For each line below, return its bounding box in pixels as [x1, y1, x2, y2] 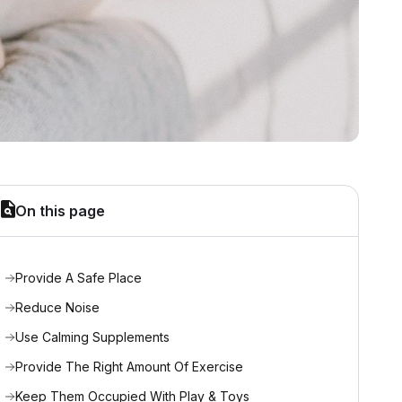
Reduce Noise [15, 300, 100, 315]
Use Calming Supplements [15, 329, 170, 345]
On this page [15, 202, 105, 220]
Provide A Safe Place [15, 270, 142, 285]
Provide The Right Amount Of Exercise [15, 359, 243, 374]
